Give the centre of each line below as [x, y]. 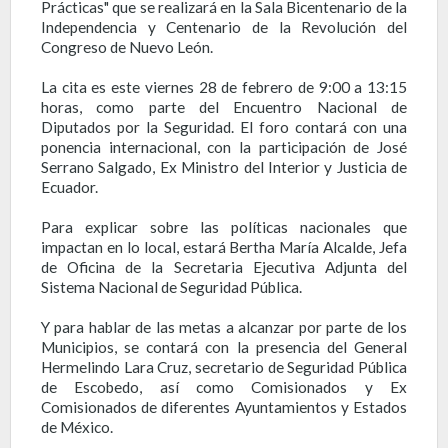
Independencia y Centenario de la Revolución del [224, 26]
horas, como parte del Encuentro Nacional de [224, 106]
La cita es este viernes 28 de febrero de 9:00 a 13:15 [224, 86]
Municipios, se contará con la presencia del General [224, 346]
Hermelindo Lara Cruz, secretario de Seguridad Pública [224, 366]
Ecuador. [69, 186]
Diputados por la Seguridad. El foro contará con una [224, 126]
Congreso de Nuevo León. [127, 46]
